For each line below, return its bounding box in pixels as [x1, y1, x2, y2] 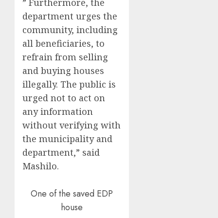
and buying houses [22, 64, 104, 76]
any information [22, 105, 93, 117]
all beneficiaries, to [22, 37, 105, 49]
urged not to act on [22, 91, 105, 104]
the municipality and [22, 132, 112, 145]
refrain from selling [22, 51, 108, 63]
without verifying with [22, 119, 121, 131]
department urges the [22, 10, 117, 22]
